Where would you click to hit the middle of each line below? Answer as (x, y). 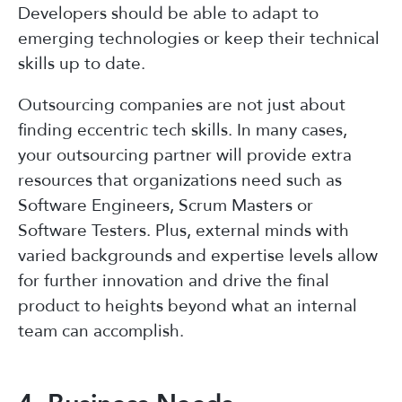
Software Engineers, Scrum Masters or (166, 205)
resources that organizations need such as (180, 180)
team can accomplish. (101, 331)
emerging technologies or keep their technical (199, 38)
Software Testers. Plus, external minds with (184, 230)
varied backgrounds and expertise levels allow (198, 255)
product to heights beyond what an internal (188, 306)
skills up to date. (82, 63)
